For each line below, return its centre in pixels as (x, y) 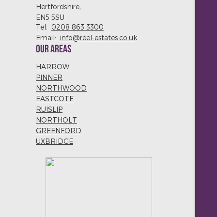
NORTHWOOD (61, 88)
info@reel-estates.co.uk (99, 38)
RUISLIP (49, 109)
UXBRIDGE (54, 141)
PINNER (49, 77)
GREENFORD (59, 131)
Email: (48, 38)
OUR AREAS (54, 50)
